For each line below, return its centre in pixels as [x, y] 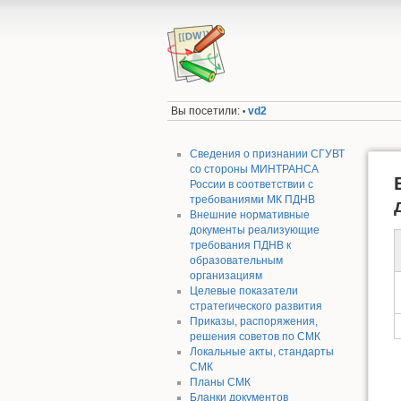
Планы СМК [220, 382]
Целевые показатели [243, 290]
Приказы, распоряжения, [253, 321]
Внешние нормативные [249, 214]
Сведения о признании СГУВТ [267, 154]
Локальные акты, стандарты [261, 351]
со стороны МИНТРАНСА [254, 169]
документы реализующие [254, 230]
